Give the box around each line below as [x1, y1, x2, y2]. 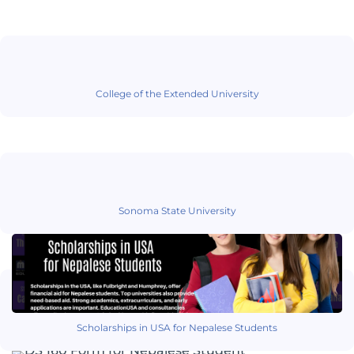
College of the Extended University [95, 88, 259, 100]
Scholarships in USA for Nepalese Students [77, 322, 277, 334]
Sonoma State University [118, 205, 236, 217]
